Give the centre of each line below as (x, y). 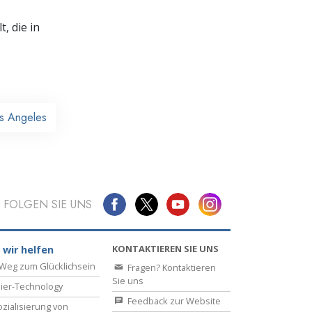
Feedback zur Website (173, 301)
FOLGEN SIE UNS (47, 204)
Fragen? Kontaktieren (171, 268)
